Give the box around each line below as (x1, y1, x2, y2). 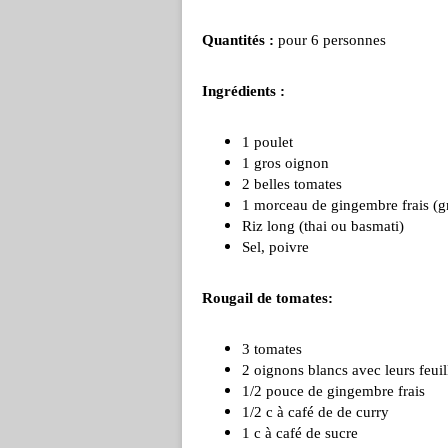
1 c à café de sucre (242, 425, 358, 441)
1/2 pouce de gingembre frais (242, 383, 425, 399)
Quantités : (202, 32, 274, 48)
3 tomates (242, 341, 302, 357)
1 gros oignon (242, 155, 329, 171)
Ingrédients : (202, 83, 285, 99)
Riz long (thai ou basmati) (242, 218, 404, 234)
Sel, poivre (242, 239, 309, 255)
